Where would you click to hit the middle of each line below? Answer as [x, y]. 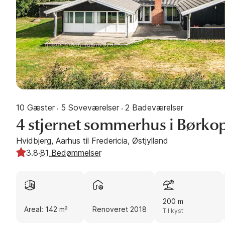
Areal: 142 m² [46, 209]
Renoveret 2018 [120, 209]
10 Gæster [35, 107]
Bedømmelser [75, 152]
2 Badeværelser [154, 107]
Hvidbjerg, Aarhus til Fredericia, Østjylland [92, 140]
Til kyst [173, 210]
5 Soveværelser [90, 107]
